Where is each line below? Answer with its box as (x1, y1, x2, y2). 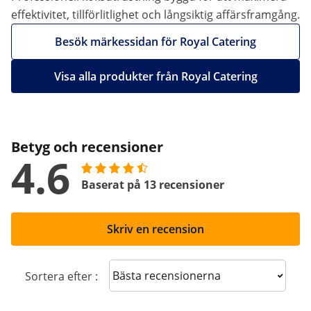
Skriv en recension (107, 221, 204, 237)
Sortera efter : (25, 269, 98, 284)
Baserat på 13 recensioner (81, 177, 224, 192)
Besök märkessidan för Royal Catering (55, 34, 256, 49)
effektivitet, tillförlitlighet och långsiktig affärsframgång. (11, 7, 300, 22)
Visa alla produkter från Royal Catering (53, 69, 258, 84)
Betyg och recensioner (11, 137, 163, 156)
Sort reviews (119, 267, 184, 283)
